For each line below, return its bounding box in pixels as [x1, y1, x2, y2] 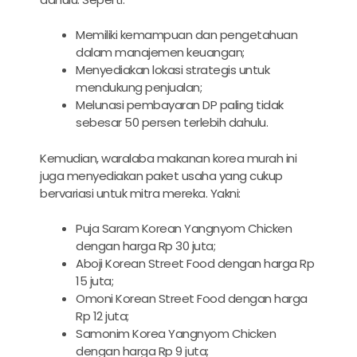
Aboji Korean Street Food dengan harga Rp [76, 255, 314, 273]
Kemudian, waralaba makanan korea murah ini [40, 149, 296, 167]
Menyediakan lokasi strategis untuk [76, 61, 269, 79]
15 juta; [76, 273, 113, 290]
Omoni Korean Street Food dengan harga [76, 290, 308, 308]
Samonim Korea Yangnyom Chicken [76, 325, 276, 343]
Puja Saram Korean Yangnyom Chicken [76, 220, 292, 237]
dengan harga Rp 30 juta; [76, 237, 215, 255]
